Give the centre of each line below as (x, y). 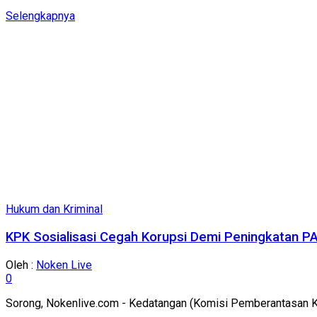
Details (92, 16)
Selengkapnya (40, 16)
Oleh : (21, 265)
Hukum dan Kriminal (54, 209)
